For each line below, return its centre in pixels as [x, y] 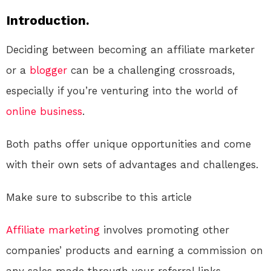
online [21, 111]
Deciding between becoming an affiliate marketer [130, 49]
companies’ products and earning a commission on [135, 250]
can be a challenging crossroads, [151, 70]
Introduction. [48, 20]
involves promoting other [165, 230]
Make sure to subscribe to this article [99, 197]
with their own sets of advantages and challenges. [132, 164]
